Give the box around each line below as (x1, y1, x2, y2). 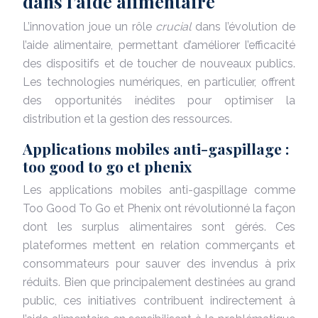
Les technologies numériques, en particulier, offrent (23, 75, 295, 89)
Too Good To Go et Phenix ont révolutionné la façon (23, 201, 295, 215)
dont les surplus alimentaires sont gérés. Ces (23, 219, 295, 234)
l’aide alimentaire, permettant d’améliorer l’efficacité (23, 38, 295, 52)
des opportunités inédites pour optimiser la (23, 93, 295, 107)
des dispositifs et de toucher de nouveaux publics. (23, 56, 295, 70)
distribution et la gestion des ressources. (23, 111, 232, 126)
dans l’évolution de (195, 19, 296, 33)
